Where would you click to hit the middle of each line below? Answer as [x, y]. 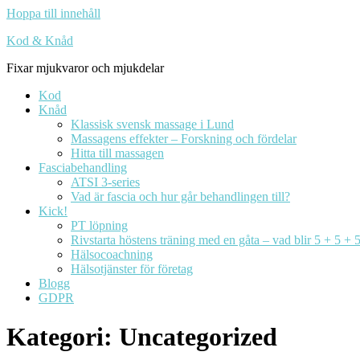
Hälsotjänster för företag [132, 269]
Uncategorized [198, 337]
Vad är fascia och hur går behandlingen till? [180, 196]
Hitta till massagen [117, 153]
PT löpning [99, 225]
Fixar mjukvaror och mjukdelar [85, 68]
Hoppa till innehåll [53, 13]
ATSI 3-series [105, 182]
